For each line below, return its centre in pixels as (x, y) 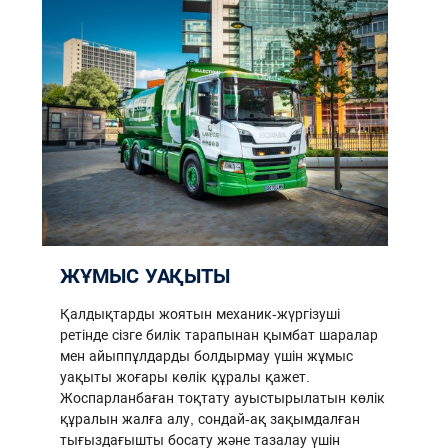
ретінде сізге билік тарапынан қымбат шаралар (219, 334)
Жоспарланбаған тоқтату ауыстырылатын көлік (222, 397)
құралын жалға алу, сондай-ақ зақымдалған (210, 418)
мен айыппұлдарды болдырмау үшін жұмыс (206, 355)
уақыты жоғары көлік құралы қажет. (185, 376)
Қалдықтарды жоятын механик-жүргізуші (200, 313)
